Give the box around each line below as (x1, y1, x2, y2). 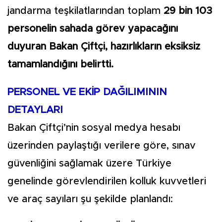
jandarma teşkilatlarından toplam (7, 6, 164, 16)
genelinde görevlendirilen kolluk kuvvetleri (7, 176, 206, 186)
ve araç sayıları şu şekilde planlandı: (7, 194, 173, 204)
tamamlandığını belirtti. (7, 59, 113, 69)
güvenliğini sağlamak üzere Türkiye (7, 159, 171, 168)
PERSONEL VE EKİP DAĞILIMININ (7, 87, 167, 97)
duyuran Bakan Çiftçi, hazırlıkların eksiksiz (7, 42, 200, 52)
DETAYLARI (7, 105, 63, 115)
